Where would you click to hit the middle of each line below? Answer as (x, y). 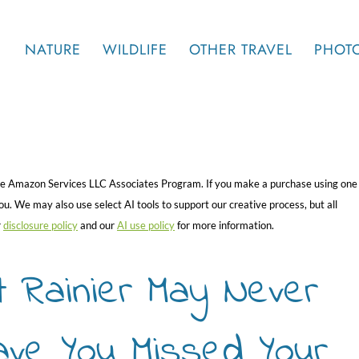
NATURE (52, 49)
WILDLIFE (135, 49)
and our (97, 226)
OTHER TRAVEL (240, 49)
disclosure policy (40, 226)
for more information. (224, 226)
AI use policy (146, 226)
